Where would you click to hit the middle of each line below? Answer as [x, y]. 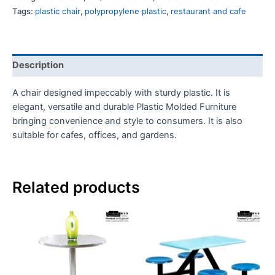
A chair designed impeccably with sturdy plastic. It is [121, 93]
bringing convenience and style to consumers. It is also [127, 121]
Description [38, 65]
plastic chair [58, 11]
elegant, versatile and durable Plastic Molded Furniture [124, 107]
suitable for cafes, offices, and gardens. [95, 135]
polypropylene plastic [126, 11]
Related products [76, 188]
